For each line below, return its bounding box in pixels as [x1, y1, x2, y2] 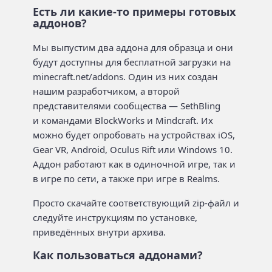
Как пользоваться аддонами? [33, 247, 203, 262]
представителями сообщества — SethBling [33, 99, 220, 112]
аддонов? [33, 15, 87, 30]
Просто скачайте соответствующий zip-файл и [33, 197, 239, 209]
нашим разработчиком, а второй [33, 84, 180, 97]
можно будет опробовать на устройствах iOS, [33, 128, 235, 141]
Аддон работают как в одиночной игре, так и [33, 157, 236, 170]
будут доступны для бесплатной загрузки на [33, 55, 231, 68]
